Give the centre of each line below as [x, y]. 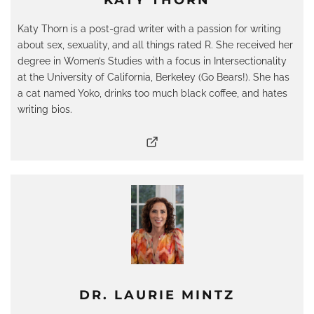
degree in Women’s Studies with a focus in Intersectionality [152, 61]
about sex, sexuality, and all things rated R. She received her [155, 45]
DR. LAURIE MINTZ [157, 295]
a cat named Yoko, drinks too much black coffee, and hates [152, 93]
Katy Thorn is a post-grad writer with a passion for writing [149, 28]
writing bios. [45, 109]
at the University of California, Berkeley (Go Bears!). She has [153, 77]
